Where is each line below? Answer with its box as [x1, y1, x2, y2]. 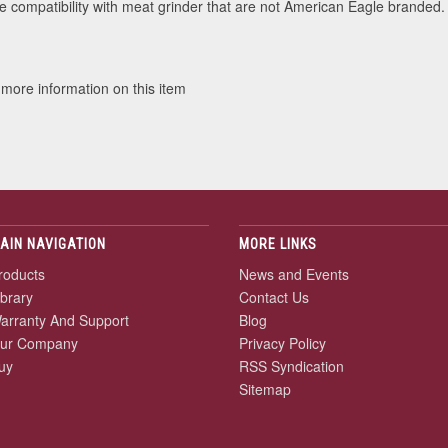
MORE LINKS [239, 236, 317, 252]
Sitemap [239, 379, 291, 399]
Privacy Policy [239, 333, 326, 353]
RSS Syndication [239, 356, 344, 376]
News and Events [239, 264, 349, 284]
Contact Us [239, 287, 309, 307]
